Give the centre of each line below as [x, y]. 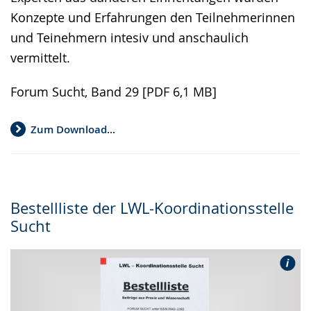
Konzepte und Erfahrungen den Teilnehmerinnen [153, 18]
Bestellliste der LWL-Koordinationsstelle [152, 208]
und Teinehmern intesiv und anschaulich [129, 38]
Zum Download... [73, 129]
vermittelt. [40, 58]
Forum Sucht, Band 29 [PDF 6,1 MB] [114, 92]
